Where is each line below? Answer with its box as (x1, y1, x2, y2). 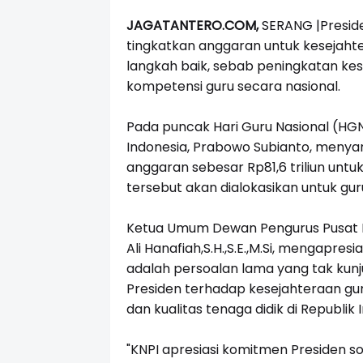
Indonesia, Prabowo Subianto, (126, 138, 315, 157)
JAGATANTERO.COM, (126, 16, 258, 36)
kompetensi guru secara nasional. (126, 77, 340, 96)
